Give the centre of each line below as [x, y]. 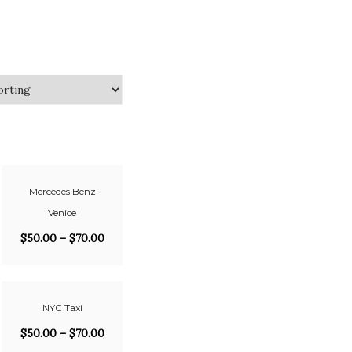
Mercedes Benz [62, 191]
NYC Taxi [62, 308]
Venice [62, 213]
